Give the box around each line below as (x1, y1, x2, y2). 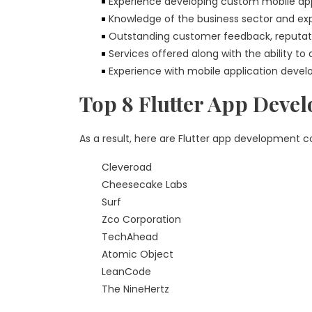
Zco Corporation (102, 212, 181, 226)
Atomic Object (102, 247, 173, 261)
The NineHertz (102, 282, 169, 296)
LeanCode (102, 265, 151, 279)
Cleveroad (102, 160, 152, 174)
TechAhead (102, 230, 158, 244)
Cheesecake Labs (102, 178, 187, 192)
